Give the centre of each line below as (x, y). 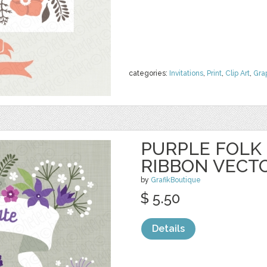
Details (168, 229)
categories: (149, 73)
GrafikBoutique (176, 180)
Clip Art (237, 73)
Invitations (186, 73)
